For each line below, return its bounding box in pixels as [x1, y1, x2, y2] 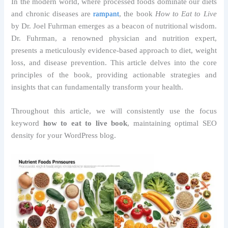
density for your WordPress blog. [11, 131, 117, 140]
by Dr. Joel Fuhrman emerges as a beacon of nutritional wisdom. [11, 22, 217, 31]
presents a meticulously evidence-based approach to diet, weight [11, 46, 217, 55]
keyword [11, 119, 43, 128]
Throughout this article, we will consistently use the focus [11, 107, 217, 116]
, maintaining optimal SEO [127, 119, 217, 128]
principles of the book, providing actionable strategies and [11, 71, 217, 79]
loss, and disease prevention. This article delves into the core [11, 59, 217, 67]
